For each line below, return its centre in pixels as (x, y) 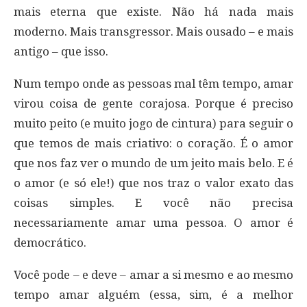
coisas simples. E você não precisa (153, 202)
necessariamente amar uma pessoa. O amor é (153, 222)
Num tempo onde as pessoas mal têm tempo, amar (153, 83)
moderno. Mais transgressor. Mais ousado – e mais (153, 31)
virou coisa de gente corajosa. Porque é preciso (153, 103)
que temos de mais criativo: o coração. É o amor (153, 143)
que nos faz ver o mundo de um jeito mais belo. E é (153, 163)
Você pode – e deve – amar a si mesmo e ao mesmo (153, 274)
